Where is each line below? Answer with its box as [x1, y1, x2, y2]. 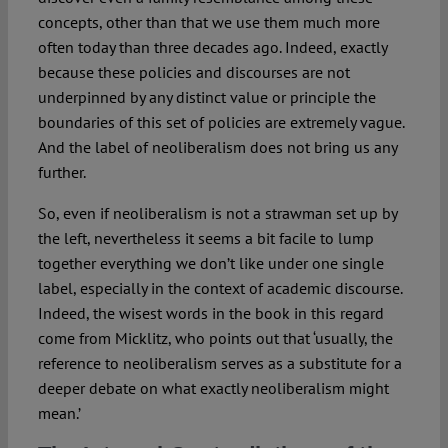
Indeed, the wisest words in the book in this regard [37, 302, 384, 323]
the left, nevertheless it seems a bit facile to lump [37, 227, 374, 248]
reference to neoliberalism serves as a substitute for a [37, 352, 402, 373]
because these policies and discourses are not [37, 61, 350, 82]
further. [37, 161, 86, 182]
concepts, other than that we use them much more [37, 11, 380, 32]
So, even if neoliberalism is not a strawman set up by [37, 202, 397, 223]
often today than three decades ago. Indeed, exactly [37, 36, 387, 57]
